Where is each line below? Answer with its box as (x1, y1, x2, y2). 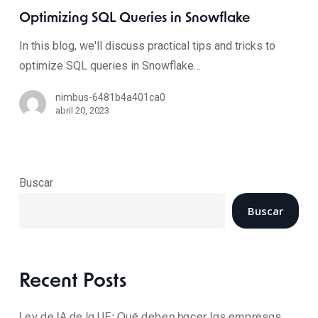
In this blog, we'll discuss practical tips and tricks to (18, 39, 275, 53)
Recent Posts (18, 272, 126, 292)
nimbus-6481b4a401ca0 (55, 92, 165, 103)
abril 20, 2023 (55, 105, 109, 116)
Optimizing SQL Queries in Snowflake (18, 12, 250, 26)
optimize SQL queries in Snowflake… (18, 59, 201, 72)
